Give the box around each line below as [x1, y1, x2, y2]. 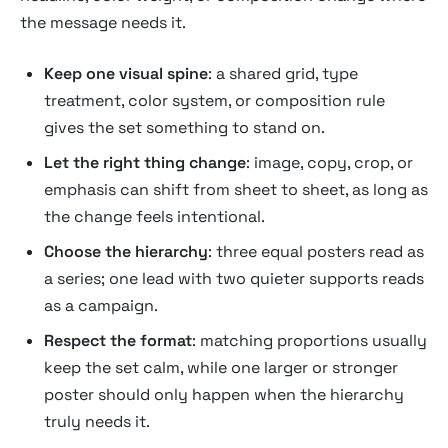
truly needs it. [44, 411, 150, 432]
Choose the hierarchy [44, 241, 208, 262]
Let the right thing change [44, 152, 246, 173]
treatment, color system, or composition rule [44, 90, 385, 111]
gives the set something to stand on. [44, 117, 325, 138]
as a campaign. [44, 295, 158, 316]
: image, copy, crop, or [246, 152, 413, 173]
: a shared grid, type [208, 63, 358, 84]
